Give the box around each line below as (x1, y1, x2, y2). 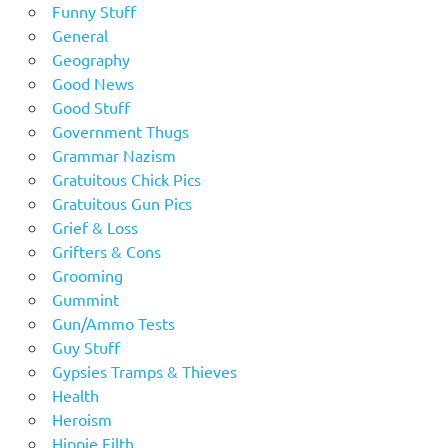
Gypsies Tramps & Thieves (51, 361, 237, 382)
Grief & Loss (51, 217, 138, 238)
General (51, 25, 108, 46)
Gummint (51, 289, 119, 310)
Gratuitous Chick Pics (51, 169, 201, 190)
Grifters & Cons (51, 241, 161, 262)
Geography (51, 49, 130, 70)
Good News (51, 73, 134, 94)
